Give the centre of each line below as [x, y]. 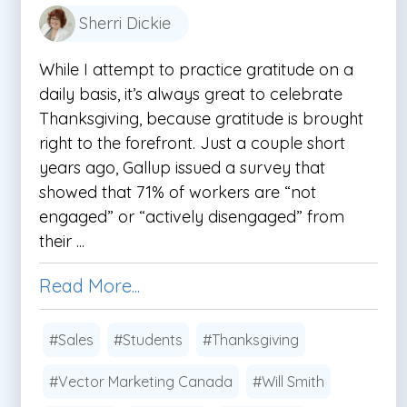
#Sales [71, 340]
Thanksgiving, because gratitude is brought [201, 119]
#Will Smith [288, 382]
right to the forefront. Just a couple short [192, 144]
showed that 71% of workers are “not [178, 193]
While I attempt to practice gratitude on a [196, 70]
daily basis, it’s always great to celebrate [191, 94]
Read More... [89, 286]
